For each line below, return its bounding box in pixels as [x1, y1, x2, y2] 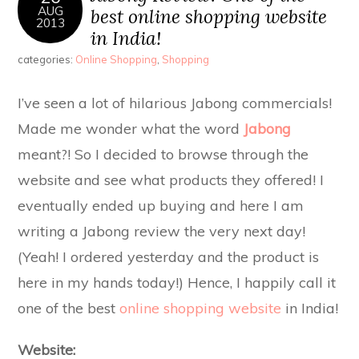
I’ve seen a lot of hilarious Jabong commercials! [18, 94, 333, 111]
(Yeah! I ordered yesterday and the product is [18, 248, 320, 265]
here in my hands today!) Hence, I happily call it [18, 273, 337, 291]
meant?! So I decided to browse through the [18, 145, 309, 163]
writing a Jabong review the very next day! [18, 222, 306, 240]
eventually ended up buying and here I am [18, 196, 305, 214]
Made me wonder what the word [18, 119, 244, 137]
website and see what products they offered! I [18, 171, 325, 188]
